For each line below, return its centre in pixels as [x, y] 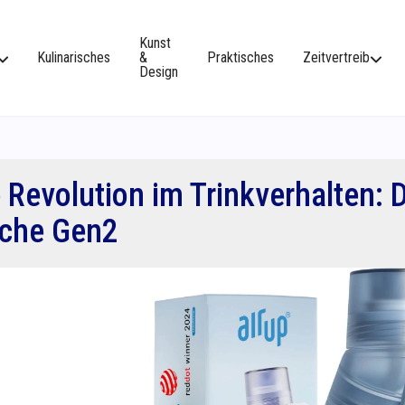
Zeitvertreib [336, 57]
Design [159, 72]
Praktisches [240, 57]
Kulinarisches [74, 57]
